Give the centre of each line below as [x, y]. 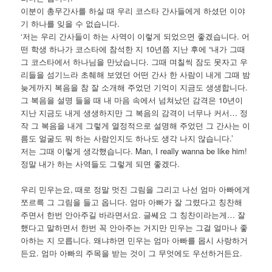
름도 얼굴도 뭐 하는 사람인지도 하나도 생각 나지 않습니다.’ [127, 138]
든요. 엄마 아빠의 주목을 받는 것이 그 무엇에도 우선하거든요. [132, 253]
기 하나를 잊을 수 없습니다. [70, 24]
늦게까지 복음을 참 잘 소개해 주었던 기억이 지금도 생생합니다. [134, 87]
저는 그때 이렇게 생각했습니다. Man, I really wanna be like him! [134, 151]
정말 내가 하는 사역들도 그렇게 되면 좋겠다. [100, 164]
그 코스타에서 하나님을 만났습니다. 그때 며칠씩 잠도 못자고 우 [134, 62]
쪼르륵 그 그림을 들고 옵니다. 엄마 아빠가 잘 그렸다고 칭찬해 [132, 202]
